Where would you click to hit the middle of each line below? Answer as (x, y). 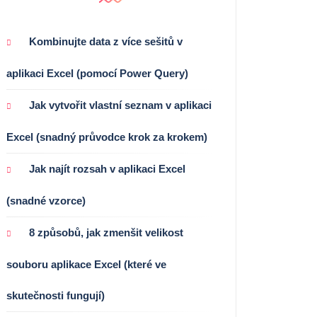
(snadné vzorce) (46, 200)
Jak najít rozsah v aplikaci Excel (107, 168)
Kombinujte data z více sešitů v (106, 41)
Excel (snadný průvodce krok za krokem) (107, 137)
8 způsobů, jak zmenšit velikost (106, 232)
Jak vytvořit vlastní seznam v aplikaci (120, 105)
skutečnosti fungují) (56, 295)
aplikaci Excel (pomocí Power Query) (97, 73)
